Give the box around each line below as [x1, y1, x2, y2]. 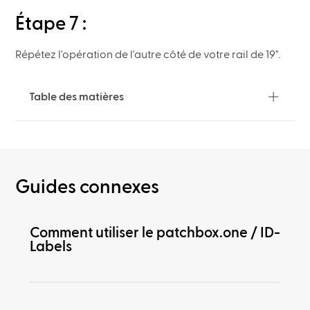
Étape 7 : [15, 15, 87, 34]
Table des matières [29, 91, 125, 102]
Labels [29, 239, 72, 254]
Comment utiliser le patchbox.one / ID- [29, 225, 280, 240]
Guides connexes [15, 177, 160, 197]
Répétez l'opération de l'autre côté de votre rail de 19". [15, 49, 281, 61]
